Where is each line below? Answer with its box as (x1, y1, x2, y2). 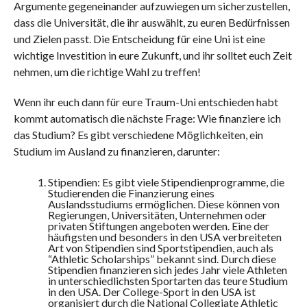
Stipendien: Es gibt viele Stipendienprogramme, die (47, 175, 284, 188)
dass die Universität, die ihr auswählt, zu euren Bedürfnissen (13, 16, 290, 29)
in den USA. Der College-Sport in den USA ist (47, 285, 256, 298)
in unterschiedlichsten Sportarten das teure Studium (47, 274, 288, 287)
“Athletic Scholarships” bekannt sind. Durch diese (47, 252, 276, 265)
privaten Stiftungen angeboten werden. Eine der (47, 219, 269, 232)
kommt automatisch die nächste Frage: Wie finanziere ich (13, 112, 281, 125)
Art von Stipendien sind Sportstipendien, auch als (47, 241, 273, 254)
